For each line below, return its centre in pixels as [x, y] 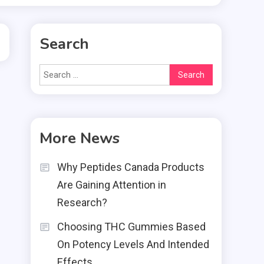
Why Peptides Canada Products [131, 167]
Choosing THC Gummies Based [131, 227]
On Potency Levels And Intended [133, 244]
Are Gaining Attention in [112, 185]
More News [80, 138]
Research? [82, 202]
